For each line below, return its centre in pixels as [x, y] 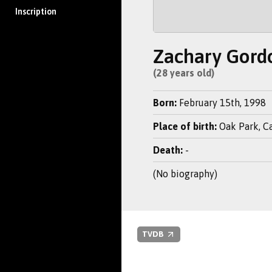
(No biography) [185, 174]
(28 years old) [184, 73]
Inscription [36, 11]
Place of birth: [185, 126]
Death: [168, 150]
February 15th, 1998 [221, 103]
